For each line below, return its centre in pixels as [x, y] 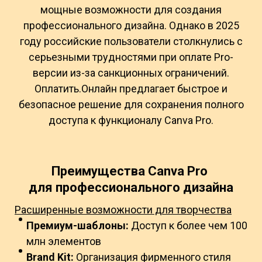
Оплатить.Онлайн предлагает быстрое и [131, 88]
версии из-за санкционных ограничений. [131, 73]
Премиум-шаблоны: [77, 225]
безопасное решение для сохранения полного [131, 104]
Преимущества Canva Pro [131, 171]
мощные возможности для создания [131, 9]
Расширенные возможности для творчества [123, 209]
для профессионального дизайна [131, 187]
